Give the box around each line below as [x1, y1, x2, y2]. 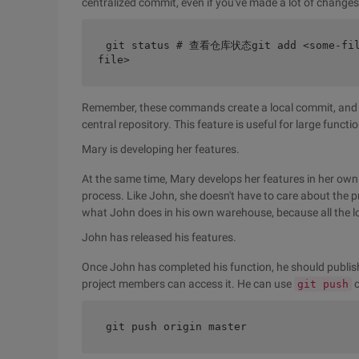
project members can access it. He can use [82, 277, 294, 290]
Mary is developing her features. [82, 143, 240, 155]
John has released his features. [82, 231, 236, 244]
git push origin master [106, 321, 247, 333]
